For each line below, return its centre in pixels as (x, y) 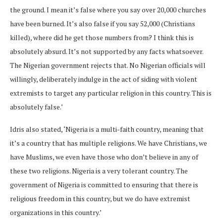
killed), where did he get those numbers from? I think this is (102, 37)
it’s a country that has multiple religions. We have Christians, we (109, 143)
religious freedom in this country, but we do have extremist (100, 198)
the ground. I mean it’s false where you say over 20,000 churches (108, 9)
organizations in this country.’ (56, 212)
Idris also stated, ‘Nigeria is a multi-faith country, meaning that (107, 129)
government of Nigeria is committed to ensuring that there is (104, 184)
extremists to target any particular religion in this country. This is (111, 93)
